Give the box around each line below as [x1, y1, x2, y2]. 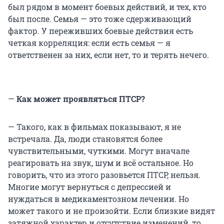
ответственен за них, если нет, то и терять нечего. [8, 49, 209, 60]
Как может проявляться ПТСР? [14, 93, 145, 104]
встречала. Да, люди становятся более [8, 133, 162, 144]
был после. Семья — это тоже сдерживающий [8, 13, 191, 24]
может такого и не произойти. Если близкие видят [8, 205, 215, 216]
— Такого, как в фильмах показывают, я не [8, 121, 181, 132]
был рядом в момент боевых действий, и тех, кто [8, 1, 206, 12]
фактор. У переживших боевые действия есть [8, 25, 193, 36]
